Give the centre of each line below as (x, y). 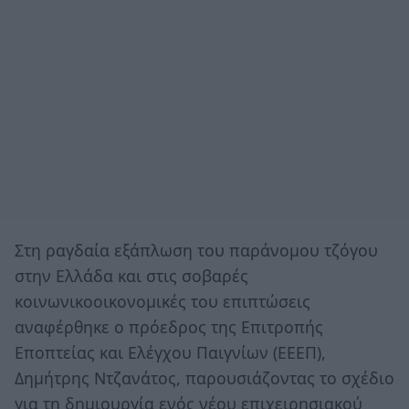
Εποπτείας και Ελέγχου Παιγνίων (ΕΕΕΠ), (170, 352)
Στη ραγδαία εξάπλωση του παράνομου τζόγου (196, 250)
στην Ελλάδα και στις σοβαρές (131, 275)
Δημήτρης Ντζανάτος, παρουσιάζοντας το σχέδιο (204, 378)
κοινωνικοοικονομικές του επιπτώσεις (163, 301)
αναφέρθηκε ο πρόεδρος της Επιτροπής (169, 326)
